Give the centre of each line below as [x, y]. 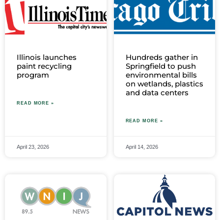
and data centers [157, 93]
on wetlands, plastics [164, 84]
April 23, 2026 [33, 147]
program [33, 75]
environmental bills [161, 75]
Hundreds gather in [162, 57]
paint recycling [44, 66]
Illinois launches [47, 57]
